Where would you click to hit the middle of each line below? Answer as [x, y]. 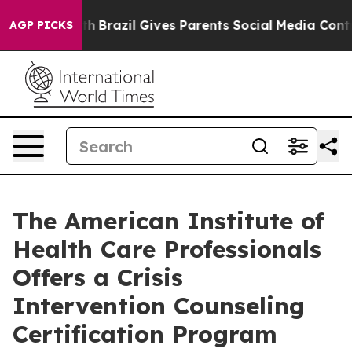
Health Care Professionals [167, 249]
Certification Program [145, 334]
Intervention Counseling [159, 306]
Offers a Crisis [98, 277]
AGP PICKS [41, 25]
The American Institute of [169, 221]
